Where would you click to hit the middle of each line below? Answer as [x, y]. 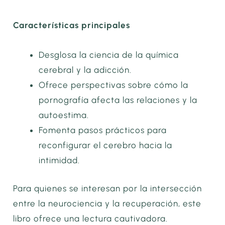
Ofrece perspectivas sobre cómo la [114, 85]
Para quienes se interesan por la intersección [108, 188]
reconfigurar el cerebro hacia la [106, 145]
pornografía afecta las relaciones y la [118, 100]
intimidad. [60, 160]
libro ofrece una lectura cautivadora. [91, 218]
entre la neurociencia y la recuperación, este [107, 203]
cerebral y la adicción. [85, 70]
